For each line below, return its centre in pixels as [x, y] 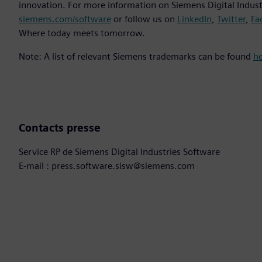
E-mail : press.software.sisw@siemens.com [107, 166]
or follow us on [144, 19]
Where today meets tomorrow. [82, 33]
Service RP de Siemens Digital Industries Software [119, 152]
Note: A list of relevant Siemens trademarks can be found [136, 57]
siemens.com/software [65, 19]
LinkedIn [194, 19]
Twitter [231, 19]
